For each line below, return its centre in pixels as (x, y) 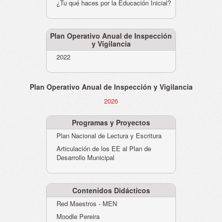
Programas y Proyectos (111, 122)
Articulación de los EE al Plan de (104, 148)
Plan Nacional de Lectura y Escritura (109, 135)
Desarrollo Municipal (85, 157)
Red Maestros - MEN (87, 203)
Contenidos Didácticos (111, 190)
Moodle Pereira (78, 216)
